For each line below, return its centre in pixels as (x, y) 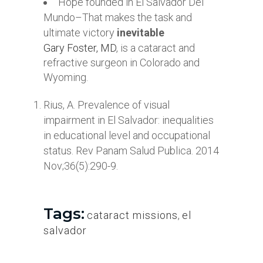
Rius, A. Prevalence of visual (107, 105)
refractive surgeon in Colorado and (122, 63)
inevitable (141, 33)
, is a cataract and (156, 48)
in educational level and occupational (127, 135)
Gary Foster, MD (80, 48)
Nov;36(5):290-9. (81, 166)
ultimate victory (80, 33)
